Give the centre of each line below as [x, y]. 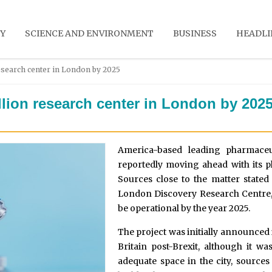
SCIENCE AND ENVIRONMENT [90, 33]
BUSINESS [195, 33]
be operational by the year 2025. [184, 208]
